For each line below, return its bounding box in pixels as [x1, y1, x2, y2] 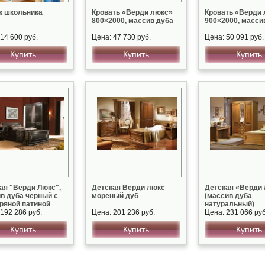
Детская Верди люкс [92, 183, 165, 192]
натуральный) [205, 200, 254, 208]
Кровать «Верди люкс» [92, 8, 173, 17]
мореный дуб [92, 192, 138, 200]
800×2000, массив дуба [92, 17, 173, 25]
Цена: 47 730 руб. [92, 33, 151, 41]
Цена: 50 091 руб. [205, 33, 264, 41]
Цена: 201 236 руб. [92, 208, 155, 216]
